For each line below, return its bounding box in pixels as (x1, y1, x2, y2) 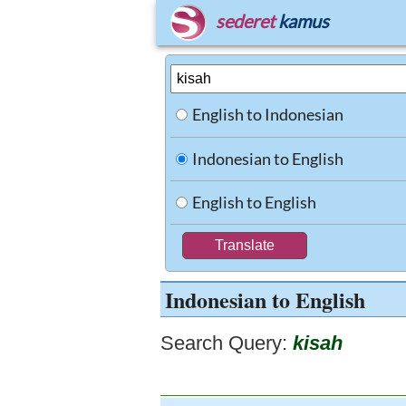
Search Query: (160, 332, 287, 354)
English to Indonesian (192, 104, 343, 124)
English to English (192, 192, 316, 212)
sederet (216, 10, 275, 32)
